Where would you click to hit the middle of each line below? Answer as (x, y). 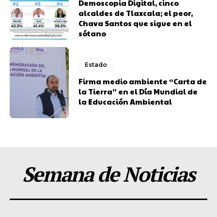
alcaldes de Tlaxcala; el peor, (136, 13)
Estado (96, 64)
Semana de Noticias (108, 174)
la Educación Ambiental (125, 101)
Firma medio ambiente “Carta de (143, 81)
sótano (93, 33)
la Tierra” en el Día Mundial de (138, 91)
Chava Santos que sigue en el (135, 23)
